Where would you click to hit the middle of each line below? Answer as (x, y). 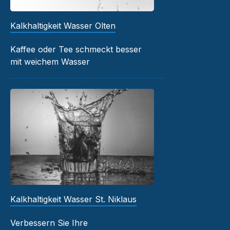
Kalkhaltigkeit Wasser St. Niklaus (73, 199)
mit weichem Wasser (50, 62)
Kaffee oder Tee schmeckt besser (76, 50)
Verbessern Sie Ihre (49, 223)
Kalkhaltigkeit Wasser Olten (63, 26)
